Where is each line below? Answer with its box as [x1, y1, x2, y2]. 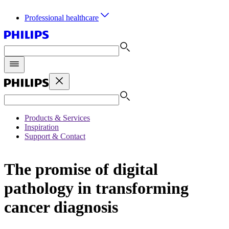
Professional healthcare [25, 13, 99, 22]
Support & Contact [25, 132, 85, 141]
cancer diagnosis [4, 198, 118, 217]
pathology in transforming [4, 179, 189, 198]
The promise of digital [4, 160, 158, 179]
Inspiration [25, 123, 59, 131]
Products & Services [25, 113, 90, 122]
